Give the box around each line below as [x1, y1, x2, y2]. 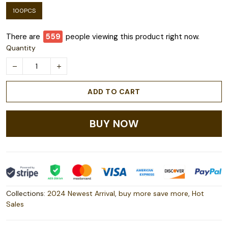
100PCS [13, 7, 36, 15]
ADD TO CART [88, 87, 140, 97]
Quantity [6, 43, 36, 53]
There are [6, 32, 40, 42]
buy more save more [119, 189, 188, 198]
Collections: [6, 189, 47, 198]
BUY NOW [89, 117, 139, 131]
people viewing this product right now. [66, 32, 199, 42]
